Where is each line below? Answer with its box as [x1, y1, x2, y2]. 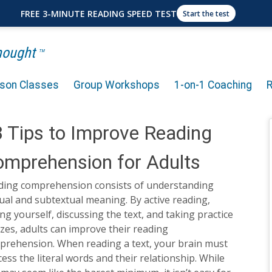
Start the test [183, 8, 229, 19]
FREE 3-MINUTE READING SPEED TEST [21, 7, 177, 19]
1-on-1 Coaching [174, 78, 252, 91]
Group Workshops [73, 78, 160, 91]
